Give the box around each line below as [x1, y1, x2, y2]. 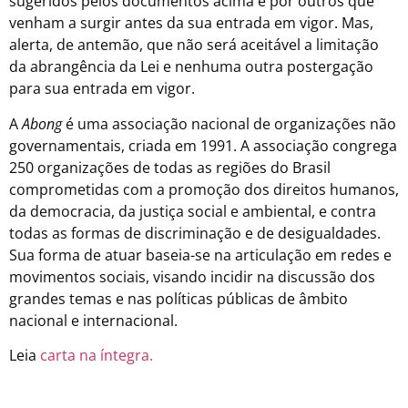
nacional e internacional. [9, 310, 178, 331]
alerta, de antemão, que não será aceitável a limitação [9, 35, 379, 56]
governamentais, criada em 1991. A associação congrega [9, 135, 397, 156]
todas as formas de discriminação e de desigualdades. [9, 222, 381, 243]
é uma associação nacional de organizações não [62, 113, 396, 134]
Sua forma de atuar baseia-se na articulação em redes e [9, 244, 392, 265]
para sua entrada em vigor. [9, 78, 195, 99]
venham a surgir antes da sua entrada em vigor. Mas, [9, 13, 373, 34]
